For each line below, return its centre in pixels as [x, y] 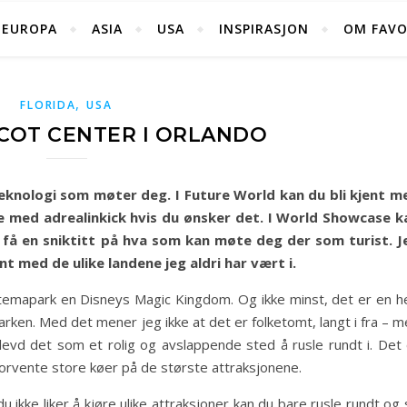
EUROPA [30, 29]
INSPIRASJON [264, 29]
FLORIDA [48, 105]
